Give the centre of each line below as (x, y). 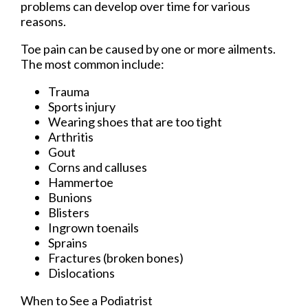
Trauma (69, 91)
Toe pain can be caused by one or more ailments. (148, 48)
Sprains (68, 242)
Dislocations (81, 273)
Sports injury (82, 106)
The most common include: (92, 64)
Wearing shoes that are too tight (135, 121)
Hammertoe (81, 182)
